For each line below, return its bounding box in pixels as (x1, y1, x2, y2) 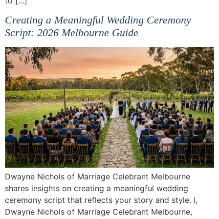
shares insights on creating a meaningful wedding (5, 183, 188, 194)
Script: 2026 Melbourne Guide (5, 26, 138, 39)
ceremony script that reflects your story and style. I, (5, 195, 197, 205)
